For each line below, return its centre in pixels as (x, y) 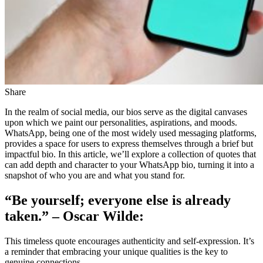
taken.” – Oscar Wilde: (74, 216)
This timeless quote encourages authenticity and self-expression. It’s (129, 241)
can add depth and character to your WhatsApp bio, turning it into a (129, 164)
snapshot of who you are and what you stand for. (95, 175)
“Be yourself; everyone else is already (118, 200)
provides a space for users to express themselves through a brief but (129, 143)
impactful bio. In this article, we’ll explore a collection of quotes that (130, 154)
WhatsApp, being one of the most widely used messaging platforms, (131, 133)
